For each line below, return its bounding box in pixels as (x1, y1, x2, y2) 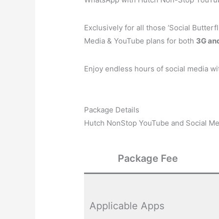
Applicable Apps (89, 200, 165, 212)
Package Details (84, 105, 140, 115)
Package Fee (118, 153, 178, 165)
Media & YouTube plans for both (84, 36, 197, 46)
